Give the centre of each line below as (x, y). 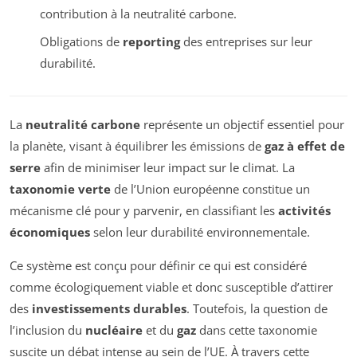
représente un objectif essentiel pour (242, 125)
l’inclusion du (47, 330)
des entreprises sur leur (246, 41)
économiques (50, 232)
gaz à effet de (305, 146)
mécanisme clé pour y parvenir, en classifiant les (144, 211)
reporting (151, 41)
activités (304, 211)
